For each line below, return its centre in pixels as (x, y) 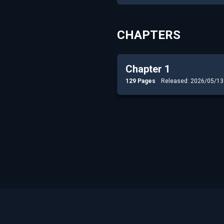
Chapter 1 (148, 69)
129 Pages (141, 81)
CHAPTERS (149, 35)
